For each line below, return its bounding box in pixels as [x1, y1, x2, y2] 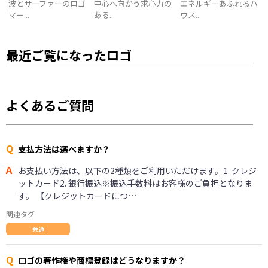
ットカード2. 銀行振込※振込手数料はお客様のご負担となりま [18, 176, 252, 189]
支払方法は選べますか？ [18, 142, 110, 155]
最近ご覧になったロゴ [6, 45, 132, 64]
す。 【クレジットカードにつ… [18, 189, 136, 202]
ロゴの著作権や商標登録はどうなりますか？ [18, 254, 185, 266]
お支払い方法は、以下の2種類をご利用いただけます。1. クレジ [18, 164, 257, 176]
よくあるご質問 [6, 96, 94, 114]
